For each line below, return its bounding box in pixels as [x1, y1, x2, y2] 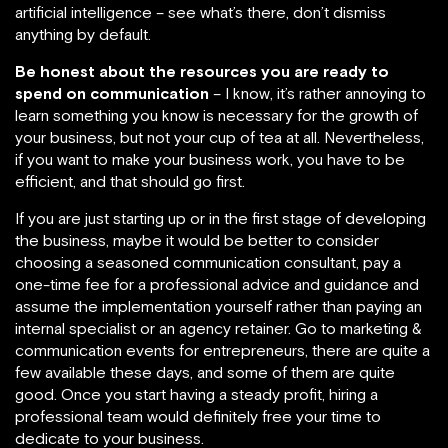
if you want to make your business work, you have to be [15, 150, 405, 169]
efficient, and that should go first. [15, 172, 245, 191]
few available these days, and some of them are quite [15, 363, 395, 382]
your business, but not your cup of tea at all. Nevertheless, [15, 128, 424, 147]
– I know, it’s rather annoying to [213, 84, 426, 103]
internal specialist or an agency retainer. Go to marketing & [15, 319, 422, 338]
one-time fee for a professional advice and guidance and [15, 275, 419, 294]
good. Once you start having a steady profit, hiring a [15, 385, 378, 404]
